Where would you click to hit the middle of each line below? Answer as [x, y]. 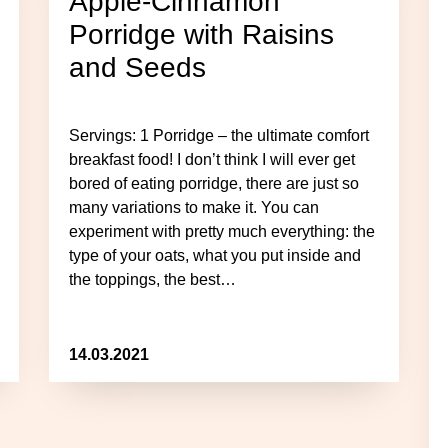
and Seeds [137, 67]
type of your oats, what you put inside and [215, 255]
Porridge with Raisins [201, 34]
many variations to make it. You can [194, 207]
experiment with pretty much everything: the [222, 231]
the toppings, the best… [152, 279]
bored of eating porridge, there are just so [214, 183]
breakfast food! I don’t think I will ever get [212, 159]
